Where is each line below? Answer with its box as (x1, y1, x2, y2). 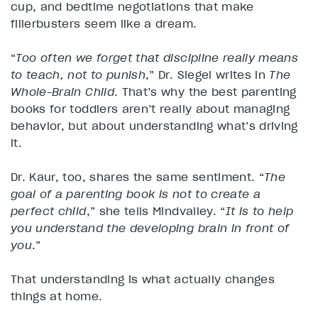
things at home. (11, 289, 103, 304)
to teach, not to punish (11, 67, 146, 82)
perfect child (11, 204, 87, 219)
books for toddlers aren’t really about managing (11, 102, 290, 116)
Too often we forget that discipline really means (16, 50, 299, 65)
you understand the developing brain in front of (11, 221, 290, 236)
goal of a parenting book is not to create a (11, 187, 261, 202)
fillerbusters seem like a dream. (11, 16, 197, 31)
